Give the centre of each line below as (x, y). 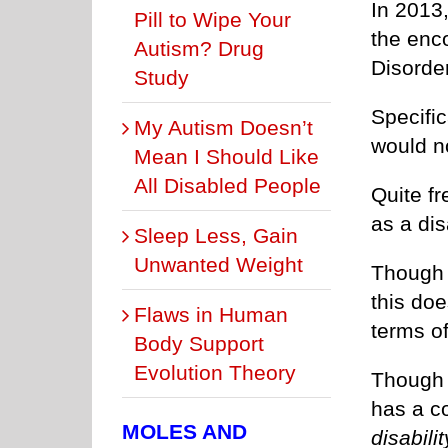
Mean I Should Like (226, 156)
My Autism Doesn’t (223, 127)
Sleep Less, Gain (216, 235)
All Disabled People (227, 185)
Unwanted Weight (218, 264)
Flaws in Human (211, 314)
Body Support (199, 343)
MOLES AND (184, 431)
